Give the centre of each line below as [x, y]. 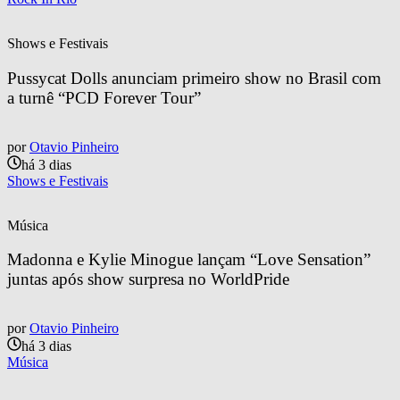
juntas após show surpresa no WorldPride [148, 279]
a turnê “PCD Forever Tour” [104, 97]
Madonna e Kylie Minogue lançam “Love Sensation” [191, 260]
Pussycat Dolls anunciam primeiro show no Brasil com [196, 78]
